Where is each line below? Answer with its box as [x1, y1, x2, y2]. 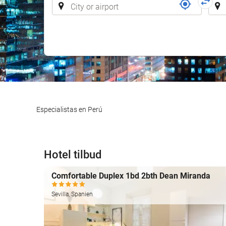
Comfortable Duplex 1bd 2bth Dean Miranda [51, 171, 210, 181]
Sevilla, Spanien [51, 190, 93, 198]
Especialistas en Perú [36, 105, 102, 114]
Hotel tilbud [44, 148, 101, 161]
